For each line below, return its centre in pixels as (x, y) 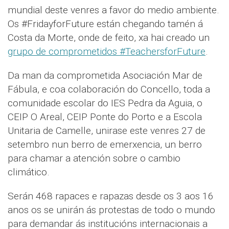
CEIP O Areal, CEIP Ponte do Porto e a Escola (105, 117)
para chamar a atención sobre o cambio (94, 158)
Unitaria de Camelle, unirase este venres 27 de (107, 131)
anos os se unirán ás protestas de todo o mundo (111, 210)
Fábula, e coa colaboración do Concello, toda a (109, 89)
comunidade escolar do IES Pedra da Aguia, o (105, 103)
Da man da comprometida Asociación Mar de (105, 76)
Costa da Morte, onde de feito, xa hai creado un (109, 38)
